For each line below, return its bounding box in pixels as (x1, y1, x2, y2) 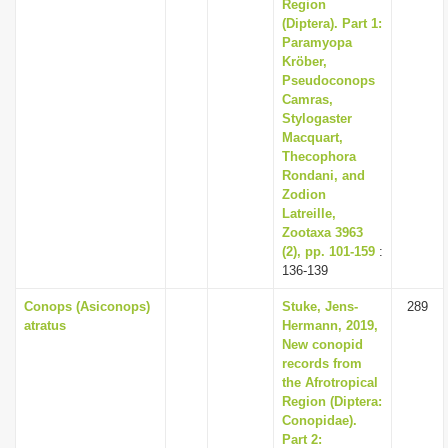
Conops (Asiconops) (24, 299, 150, 314)
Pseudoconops (282, 73, 375, 88)
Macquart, (282, 130, 343, 145)
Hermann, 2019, (282, 318, 378, 333)
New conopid (282, 337, 363, 352)
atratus (24, 318, 66, 333)
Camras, (282, 92, 333, 107)
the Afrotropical (282, 375, 378, 390)
